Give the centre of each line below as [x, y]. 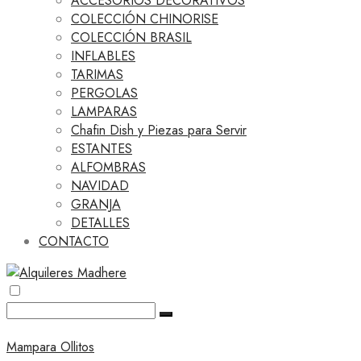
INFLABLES [103, 56]
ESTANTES [102, 149]
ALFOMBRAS [108, 167]
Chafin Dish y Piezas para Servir [159, 130]
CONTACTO [74, 241]
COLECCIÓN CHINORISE [145, 19]
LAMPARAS [104, 112]
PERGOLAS [104, 93]
